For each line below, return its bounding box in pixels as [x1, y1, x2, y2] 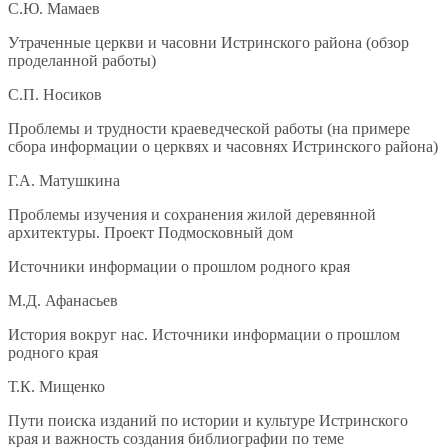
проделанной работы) [8, 52, 156, 70]
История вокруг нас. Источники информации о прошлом [8, 326, 400, 344]
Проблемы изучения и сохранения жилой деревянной [8, 206, 376, 224]
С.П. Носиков [8, 86, 102, 104]
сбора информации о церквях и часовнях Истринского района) [8, 138, 438, 156]
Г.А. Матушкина [8, 172, 120, 190]
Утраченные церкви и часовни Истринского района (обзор [8, 34, 409, 52]
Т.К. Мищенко [8, 378, 105, 396]
